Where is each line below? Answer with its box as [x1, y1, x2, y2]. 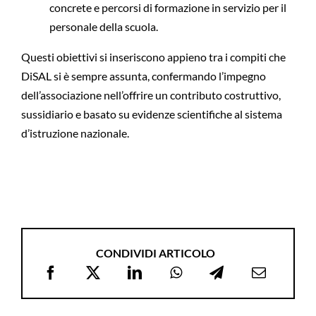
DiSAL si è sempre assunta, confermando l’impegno [20, 69, 266, 83]
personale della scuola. [49, 20, 158, 33]
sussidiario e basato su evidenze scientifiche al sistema [20, 107, 282, 121]
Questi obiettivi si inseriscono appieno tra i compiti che [20, 50, 286, 63]
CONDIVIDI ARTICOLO [95, 246, 215, 260]
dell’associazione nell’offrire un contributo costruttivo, [20, 88, 281, 102]
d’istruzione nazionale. [20, 126, 129, 140]
